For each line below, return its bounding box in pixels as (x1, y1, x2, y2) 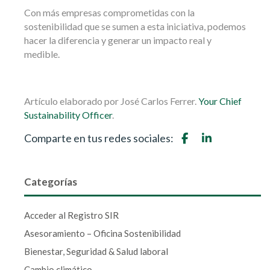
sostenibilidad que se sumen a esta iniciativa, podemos (24, 20, 246, 33)
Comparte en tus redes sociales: (24, 131, 175, 145)
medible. (24, 48, 60, 60)
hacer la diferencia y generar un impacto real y (24, 34, 212, 46)
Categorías (24, 175, 77, 189)
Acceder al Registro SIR (24, 210, 119, 221)
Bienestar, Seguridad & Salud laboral (24, 246, 168, 257)
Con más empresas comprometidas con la (24, 7, 195, 19)
